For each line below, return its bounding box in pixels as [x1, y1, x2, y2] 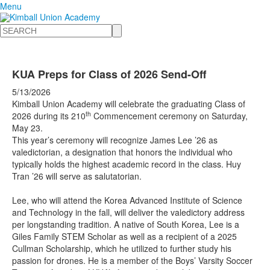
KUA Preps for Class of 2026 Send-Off [12, 66, 206, 82]
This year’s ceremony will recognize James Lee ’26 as [12, 134, 218, 146]
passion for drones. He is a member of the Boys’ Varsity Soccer [12, 254, 253, 266]
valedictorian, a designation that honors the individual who [12, 146, 233, 158]
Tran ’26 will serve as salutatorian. [12, 170, 142, 182]
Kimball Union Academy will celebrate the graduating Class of [12, 98, 245, 110]
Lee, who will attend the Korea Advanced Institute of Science [12, 194, 242, 206]
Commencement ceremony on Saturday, [91, 110, 248, 122]
